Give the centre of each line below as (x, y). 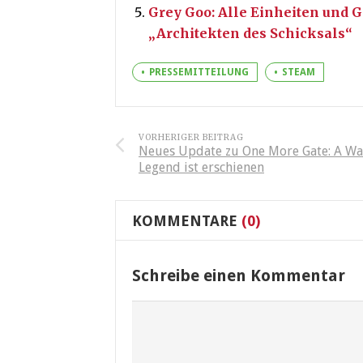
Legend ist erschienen (201, 168)
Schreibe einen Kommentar (239, 276)
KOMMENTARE (185, 221)
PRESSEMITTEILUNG (199, 73)
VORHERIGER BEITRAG (191, 138)
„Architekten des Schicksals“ (250, 34)
